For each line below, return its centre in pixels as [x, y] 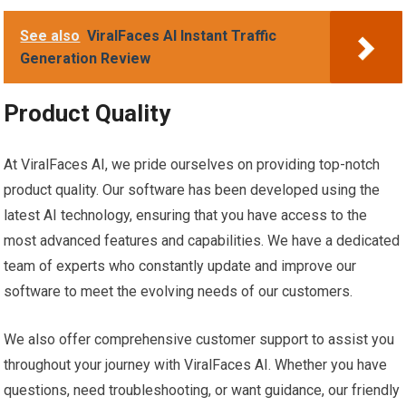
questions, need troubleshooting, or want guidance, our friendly [202, 391]
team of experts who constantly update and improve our [180, 266]
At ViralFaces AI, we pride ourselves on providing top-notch [192, 165]
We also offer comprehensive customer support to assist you [199, 340]
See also [50, 36]
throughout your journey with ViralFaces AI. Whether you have [196, 365]
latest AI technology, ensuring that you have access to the [186, 216]
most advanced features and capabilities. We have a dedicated [202, 241]
